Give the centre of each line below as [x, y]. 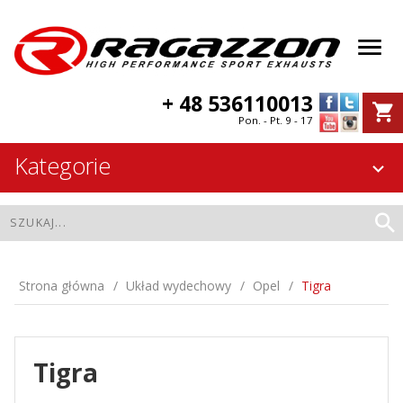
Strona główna [62, 286]
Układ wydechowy [179, 286]
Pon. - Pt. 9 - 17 [276, 121]
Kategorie [63, 166]
